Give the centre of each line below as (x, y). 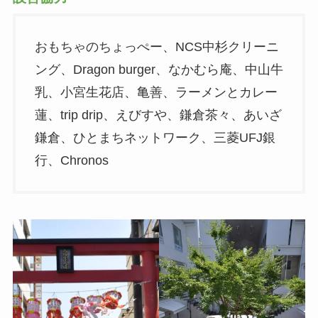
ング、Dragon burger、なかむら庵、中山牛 (159, 70)
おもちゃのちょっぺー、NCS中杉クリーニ (157, 47)
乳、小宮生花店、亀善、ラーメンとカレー (156, 93)
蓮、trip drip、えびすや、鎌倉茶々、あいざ (158, 115)
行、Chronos (71, 161)
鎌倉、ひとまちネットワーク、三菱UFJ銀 (155, 138)
